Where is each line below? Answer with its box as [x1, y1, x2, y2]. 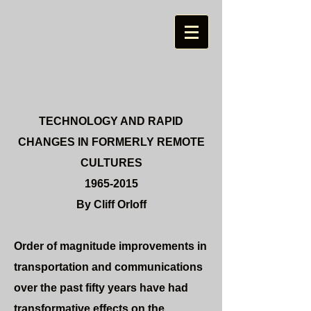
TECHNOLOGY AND [39, 115, 145, 127]
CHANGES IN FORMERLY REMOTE [17, 136, 205, 148]
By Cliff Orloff [76, 199, 146, 210]
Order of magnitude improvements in [14, 240, 207, 252]
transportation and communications [14, 261, 203, 273]
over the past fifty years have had [14, 282, 188, 294]
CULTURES [80, 157, 142, 169]
